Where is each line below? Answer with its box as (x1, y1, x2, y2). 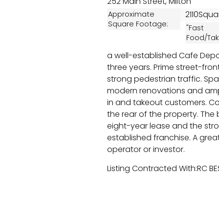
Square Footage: (108, 19, 168, 29)
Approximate (108, 9, 154, 19)
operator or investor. (107, 144, 185, 155)
